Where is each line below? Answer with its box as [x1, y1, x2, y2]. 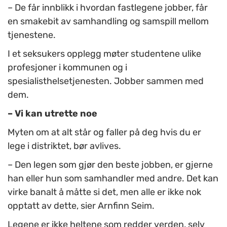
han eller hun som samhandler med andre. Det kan [8, 173, 218, 184]
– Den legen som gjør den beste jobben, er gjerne [8, 159, 213, 171]
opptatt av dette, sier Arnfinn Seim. [8, 200, 155, 212]
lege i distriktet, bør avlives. [8, 140, 121, 152]
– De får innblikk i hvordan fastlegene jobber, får [8, 2, 208, 14]
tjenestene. [8, 29, 56, 41]
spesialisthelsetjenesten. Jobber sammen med [8, 75, 204, 87]
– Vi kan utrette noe [8, 108, 97, 120]
